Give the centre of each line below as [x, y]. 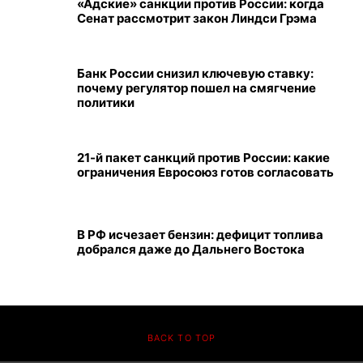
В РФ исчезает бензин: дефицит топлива [200, 235]
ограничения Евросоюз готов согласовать [205, 173]
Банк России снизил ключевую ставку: [195, 74]
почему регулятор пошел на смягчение [196, 88]
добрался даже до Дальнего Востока [191, 250]
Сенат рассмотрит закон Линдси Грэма [197, 19]
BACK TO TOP [181, 338]
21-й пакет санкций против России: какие [203, 158]
